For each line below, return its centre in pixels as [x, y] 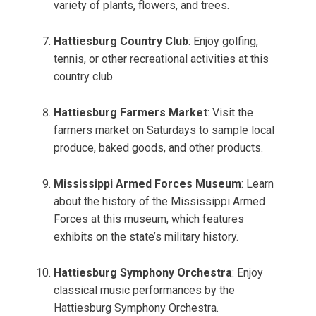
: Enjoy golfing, [223, 42]
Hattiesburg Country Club [121, 42]
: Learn [257, 184]
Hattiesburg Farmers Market [130, 113]
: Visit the [230, 113]
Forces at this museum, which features [149, 219]
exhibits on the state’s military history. [146, 237]
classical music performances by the [144, 291]
